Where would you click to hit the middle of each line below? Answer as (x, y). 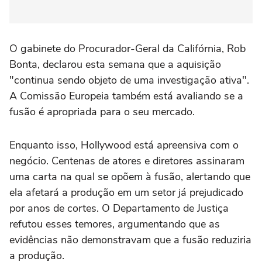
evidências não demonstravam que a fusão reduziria (130, 240)
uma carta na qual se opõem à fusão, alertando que (130, 177)
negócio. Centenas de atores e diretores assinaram (127, 161)
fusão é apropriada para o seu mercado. (102, 112)
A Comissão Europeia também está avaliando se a (126, 96)
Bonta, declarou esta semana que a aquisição (115, 64)
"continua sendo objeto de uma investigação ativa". (129, 80)
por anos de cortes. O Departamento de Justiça (119, 208)
